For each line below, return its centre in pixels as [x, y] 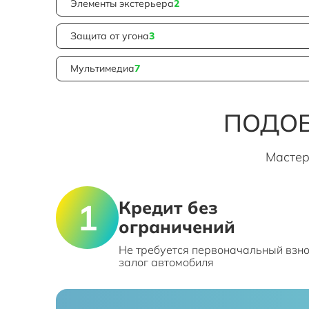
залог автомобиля [166, 262]
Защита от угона [110, 36]
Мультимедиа [102, 69]
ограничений [177, 226]
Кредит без [168, 207]
